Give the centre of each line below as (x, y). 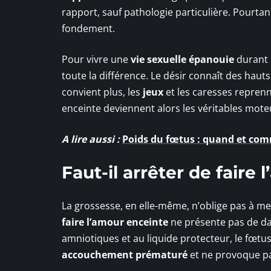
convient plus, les (102, 92)
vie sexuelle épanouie (182, 59)
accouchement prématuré (125, 254)
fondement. (88, 28)
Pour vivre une (96, 59)
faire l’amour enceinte (115, 222)
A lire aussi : (91, 139)
